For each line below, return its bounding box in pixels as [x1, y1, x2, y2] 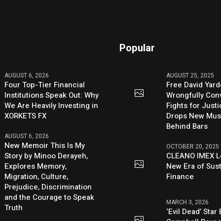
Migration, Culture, [4, 171, 69, 183]
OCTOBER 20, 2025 [166, 142, 220, 151]
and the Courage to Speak [4, 192, 95, 203]
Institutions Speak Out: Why [4, 90, 99, 101]
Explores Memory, [4, 161, 67, 172]
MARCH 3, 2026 [166, 197, 209, 207]
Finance [166, 171, 194, 183]
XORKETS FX [4, 110, 47, 122]
